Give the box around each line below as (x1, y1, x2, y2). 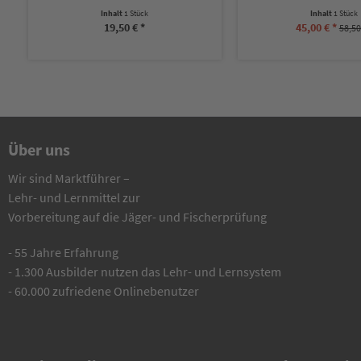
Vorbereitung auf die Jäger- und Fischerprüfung (8, 209, 267, 225)
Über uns (8, 139, 70, 160)
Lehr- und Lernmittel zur (8, 189, 140, 205)
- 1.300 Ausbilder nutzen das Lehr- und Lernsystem (8, 263, 281, 280)
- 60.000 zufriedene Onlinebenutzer (8, 283, 199, 299)
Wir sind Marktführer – (8, 170, 130, 186)
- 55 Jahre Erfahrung (8, 244, 118, 260)
